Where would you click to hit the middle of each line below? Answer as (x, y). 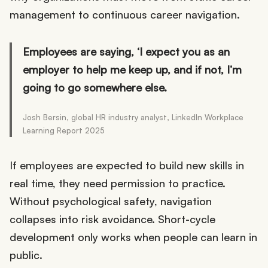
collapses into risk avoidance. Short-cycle (112, 219)
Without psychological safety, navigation (111, 201)
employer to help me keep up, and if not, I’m (132, 70)
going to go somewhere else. (95, 88)
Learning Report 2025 (64, 131)
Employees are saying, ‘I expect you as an (126, 52)
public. (26, 255)
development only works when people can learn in (133, 237)
